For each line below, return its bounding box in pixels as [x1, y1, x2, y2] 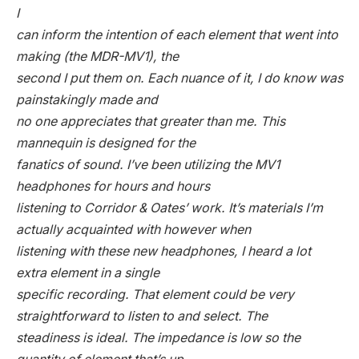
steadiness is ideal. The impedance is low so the [16, 330, 301, 346]
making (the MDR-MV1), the [16, 49, 179, 65]
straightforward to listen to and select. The [16, 309, 268, 325]
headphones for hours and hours [16, 179, 210, 195]
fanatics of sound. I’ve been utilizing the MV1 [16, 157, 280, 173]
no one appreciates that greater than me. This [16, 114, 285, 130]
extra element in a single [16, 265, 159, 281]
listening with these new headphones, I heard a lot [16, 244, 311, 260]
